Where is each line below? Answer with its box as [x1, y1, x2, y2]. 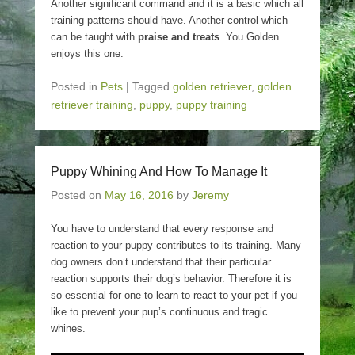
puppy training [176, 98, 247, 111]
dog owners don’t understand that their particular [51, 256, 271, 268]
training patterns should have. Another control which [51, 14, 288, 26]
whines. [51, 323, 86, 334]
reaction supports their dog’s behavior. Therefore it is [51, 273, 292, 284]
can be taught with [51, 31, 138, 43]
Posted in [51, 80, 101, 93]
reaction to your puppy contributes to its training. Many [51, 239, 301, 251]
